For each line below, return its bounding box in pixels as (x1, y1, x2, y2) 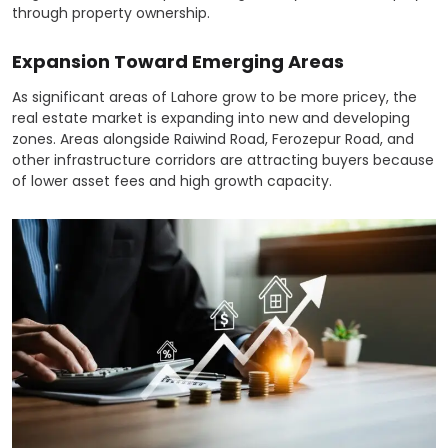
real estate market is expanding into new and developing (12, 108, 410, 128)
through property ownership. (12, 3, 210, 23)
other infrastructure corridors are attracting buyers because (12, 150, 434, 170)
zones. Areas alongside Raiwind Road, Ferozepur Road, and (12, 129, 414, 149)
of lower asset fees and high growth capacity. (12, 171, 332, 191)
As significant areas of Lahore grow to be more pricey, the (12, 87, 417, 107)
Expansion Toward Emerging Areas (12, 49, 344, 74)
